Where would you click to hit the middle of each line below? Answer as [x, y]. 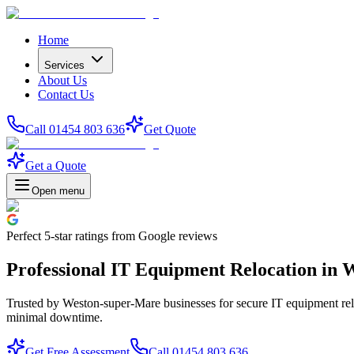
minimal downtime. [55, 317]
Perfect [25, 236]
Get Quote [170, 129]
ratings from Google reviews [145, 236]
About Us [62, 80]
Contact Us [66, 94]
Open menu [58, 191]
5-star [58, 236]
